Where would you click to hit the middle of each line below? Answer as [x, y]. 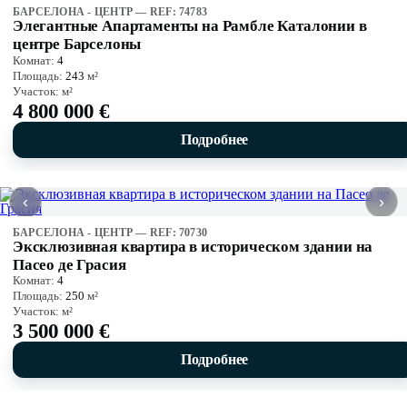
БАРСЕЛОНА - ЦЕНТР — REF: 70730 [110, 232]
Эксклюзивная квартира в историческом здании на [193, 246]
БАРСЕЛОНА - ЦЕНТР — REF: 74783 [110, 11]
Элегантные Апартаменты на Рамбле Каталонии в [190, 25]
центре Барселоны [77, 44]
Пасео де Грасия [69, 264]
